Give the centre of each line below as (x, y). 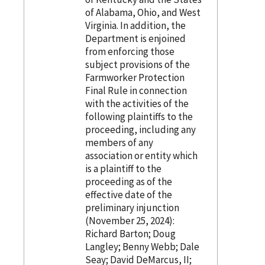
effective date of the (128, 194)
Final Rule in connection (136, 90)
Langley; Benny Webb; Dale (142, 246)
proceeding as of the (128, 181)
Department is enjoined (135, 38)
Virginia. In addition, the (135, 25)
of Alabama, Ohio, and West (143, 12)
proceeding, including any (140, 129)
